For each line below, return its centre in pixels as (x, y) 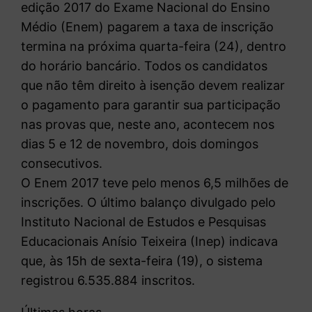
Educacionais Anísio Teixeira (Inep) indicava (150, 241)
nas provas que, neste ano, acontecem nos (148, 124)
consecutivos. (62, 163)
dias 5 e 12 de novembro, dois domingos (140, 143)
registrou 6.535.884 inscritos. (108, 280)
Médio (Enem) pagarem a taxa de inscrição (148, 26)
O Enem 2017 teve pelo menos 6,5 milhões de (155, 182)
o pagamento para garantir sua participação (151, 104)
